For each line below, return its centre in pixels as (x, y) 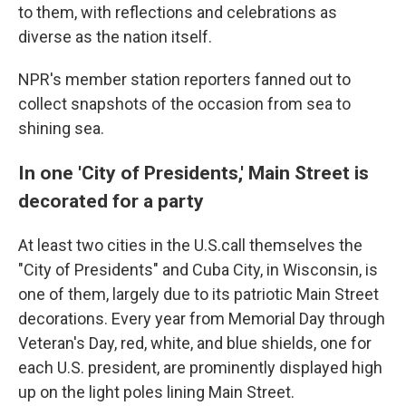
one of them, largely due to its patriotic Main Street (198, 295)
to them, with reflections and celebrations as (178, 13)
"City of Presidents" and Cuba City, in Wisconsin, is (198, 270)
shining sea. (61, 129)
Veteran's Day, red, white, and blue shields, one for (195, 343)
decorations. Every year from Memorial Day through (202, 319)
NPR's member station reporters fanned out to (184, 80)
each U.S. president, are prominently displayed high (200, 368)
